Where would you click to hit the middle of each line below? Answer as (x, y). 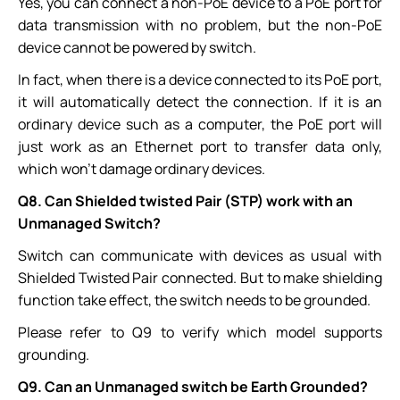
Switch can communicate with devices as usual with (200, 256)
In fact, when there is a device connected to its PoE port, (200, 80)
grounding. (54, 355)
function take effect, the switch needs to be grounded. (194, 300)
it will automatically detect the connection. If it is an (200, 102)
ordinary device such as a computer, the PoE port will (200, 125)
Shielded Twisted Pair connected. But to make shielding (200, 278)
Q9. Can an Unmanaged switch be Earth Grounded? (193, 387)
